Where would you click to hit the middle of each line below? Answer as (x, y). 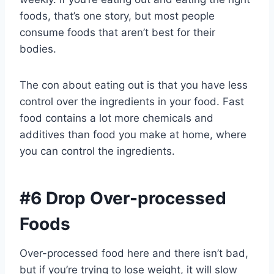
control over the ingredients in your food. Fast (132, 102)
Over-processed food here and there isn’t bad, (134, 253)
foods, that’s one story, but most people (117, 16)
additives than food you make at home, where (133, 135)
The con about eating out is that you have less (134, 85)
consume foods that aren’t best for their (117, 32)
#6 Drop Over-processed (123, 198)
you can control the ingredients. (97, 151)
